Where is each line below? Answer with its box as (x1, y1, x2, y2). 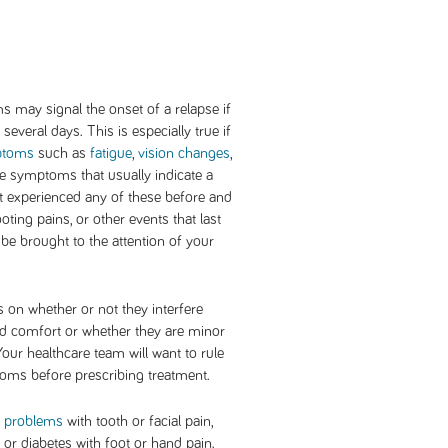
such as (34, 145, 90, 161)
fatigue (90, 145, 132, 161)
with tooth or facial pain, (63, 413, 213, 429)
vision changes (138, 145, 230, 161)
